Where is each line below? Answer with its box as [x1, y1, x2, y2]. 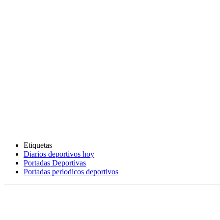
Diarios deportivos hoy [24, 150, 94, 159]
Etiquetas [24, 141, 52, 150]
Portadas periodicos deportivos [24, 167, 118, 176]
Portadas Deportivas [24, 159, 86, 167]
